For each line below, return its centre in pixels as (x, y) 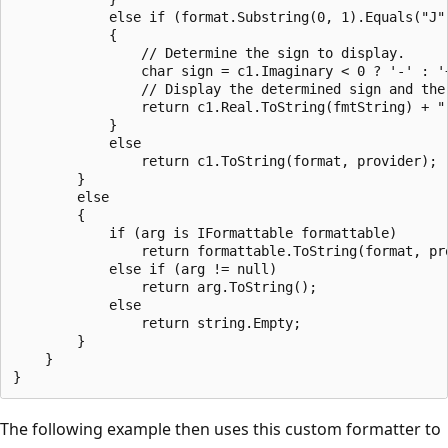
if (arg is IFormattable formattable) (205, 232)
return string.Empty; (157, 322)
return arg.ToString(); (165, 286)
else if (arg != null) (145, 268)
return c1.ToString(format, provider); (225, 160)
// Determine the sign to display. (209, 52)
